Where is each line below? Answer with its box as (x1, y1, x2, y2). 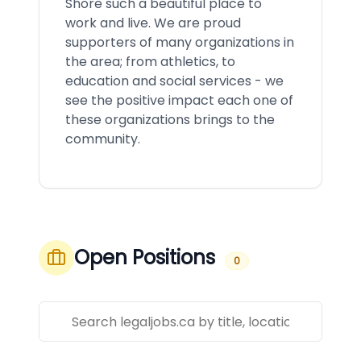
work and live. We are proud (65, 14, 241, 32)
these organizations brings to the (65, 110, 275, 129)
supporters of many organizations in (65, 33, 294, 52)
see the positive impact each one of (65, 91, 293, 110)
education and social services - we (65, 72, 284, 90)
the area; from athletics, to (65, 52, 235, 71)
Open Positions (74, 244, 215, 271)
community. (65, 130, 140, 148)
